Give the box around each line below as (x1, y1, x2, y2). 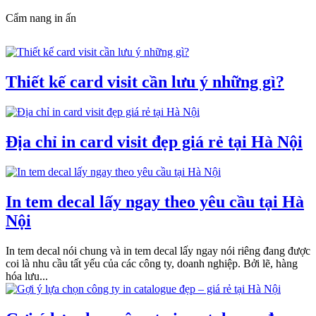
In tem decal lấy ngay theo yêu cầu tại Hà (6, 192, 304, 211)
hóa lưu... (6, 269, 48, 282)
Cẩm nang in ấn (6, 12, 76, 25)
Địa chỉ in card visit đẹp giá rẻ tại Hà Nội (6, 132, 303, 151)
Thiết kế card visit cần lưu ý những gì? (6, 73, 284, 92)
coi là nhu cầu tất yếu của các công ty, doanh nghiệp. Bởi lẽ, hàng (6, 257, 298, 269)
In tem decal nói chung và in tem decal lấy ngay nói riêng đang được (6, 244, 310, 257)
